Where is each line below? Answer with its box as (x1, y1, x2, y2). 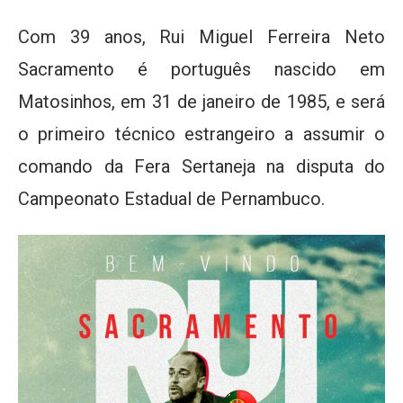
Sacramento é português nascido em (18, 58, 385, 80)
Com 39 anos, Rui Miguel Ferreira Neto (18, 26, 385, 48)
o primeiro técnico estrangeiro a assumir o (18, 123, 385, 145)
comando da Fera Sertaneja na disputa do (18, 156, 385, 177)
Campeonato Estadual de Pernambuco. (18, 188, 325, 210)
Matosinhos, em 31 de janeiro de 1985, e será (18, 91, 385, 112)
